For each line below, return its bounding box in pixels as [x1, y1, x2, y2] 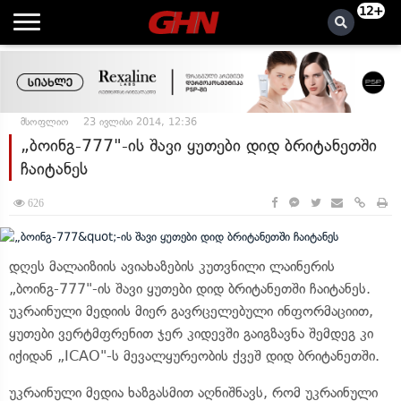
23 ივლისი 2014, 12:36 [83, 115, 197, 128]
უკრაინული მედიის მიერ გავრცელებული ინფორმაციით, [9, 302, 373, 320]
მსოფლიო [21, 115, 69, 128]
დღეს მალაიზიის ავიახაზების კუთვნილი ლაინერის [9, 257, 335, 275]
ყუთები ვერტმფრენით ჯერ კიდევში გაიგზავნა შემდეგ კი [9, 324, 373, 342]
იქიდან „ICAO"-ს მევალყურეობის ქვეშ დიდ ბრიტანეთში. [9, 346, 380, 364]
